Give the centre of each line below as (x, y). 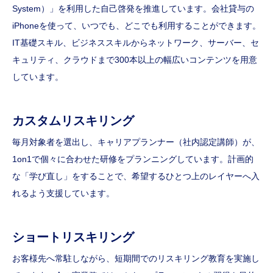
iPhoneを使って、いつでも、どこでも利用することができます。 (136, 26)
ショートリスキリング (73, 237)
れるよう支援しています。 (63, 193)
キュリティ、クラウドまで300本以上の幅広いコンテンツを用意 (135, 60)
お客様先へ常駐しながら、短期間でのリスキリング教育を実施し (136, 259)
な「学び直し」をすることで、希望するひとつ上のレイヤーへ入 (136, 176)
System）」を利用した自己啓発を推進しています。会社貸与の (133, 9)
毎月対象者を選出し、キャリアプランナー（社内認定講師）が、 (136, 142)
